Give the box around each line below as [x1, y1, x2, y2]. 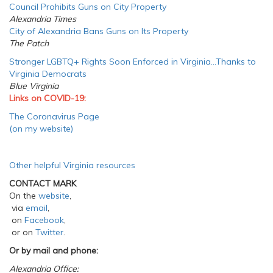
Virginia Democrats [9, 68, 87, 79]
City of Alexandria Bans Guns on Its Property [9, 26, 188, 37]
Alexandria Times [9, 13, 76, 24]
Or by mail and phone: [9, 245, 98, 256]
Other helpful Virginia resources [9, 160, 135, 171]
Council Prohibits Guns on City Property [9, 1, 166, 12]
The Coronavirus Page [9, 111, 99, 122]
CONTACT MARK [9, 178, 76, 189]
